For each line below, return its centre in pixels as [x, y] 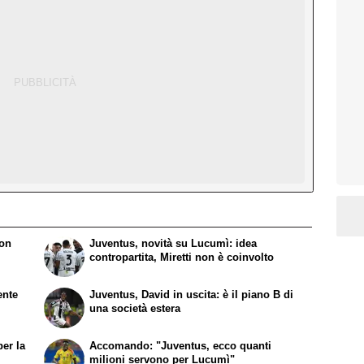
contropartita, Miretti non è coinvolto [182, 257]
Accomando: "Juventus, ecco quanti [181, 345]
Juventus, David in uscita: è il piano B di [192, 294]
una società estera [135, 308]
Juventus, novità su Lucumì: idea [173, 243]
